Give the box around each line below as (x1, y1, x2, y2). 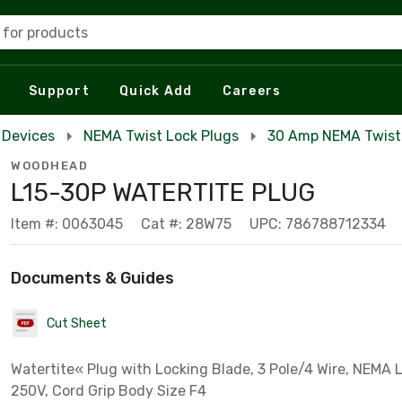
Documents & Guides (11, 268, 174, 288)
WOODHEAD (11, 159, 88, 172)
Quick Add (119, 83, 193, 99)
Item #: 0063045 (11, 215, 123, 232)
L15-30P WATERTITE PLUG (11, 178, 315, 207)
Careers (222, 83, 282, 99)
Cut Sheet (47, 315, 107, 331)
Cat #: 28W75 (141, 215, 232, 232)
